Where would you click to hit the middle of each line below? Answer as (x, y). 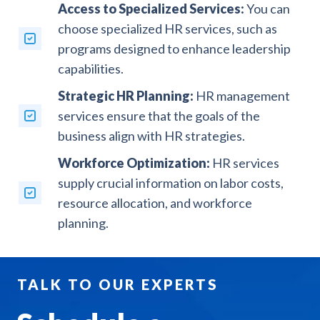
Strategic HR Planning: (125, 95)
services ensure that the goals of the (159, 115)
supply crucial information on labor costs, (170, 182)
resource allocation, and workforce (155, 202)
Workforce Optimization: (134, 162)
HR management (241, 95)
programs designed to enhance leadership (174, 48)
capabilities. (90, 68)
